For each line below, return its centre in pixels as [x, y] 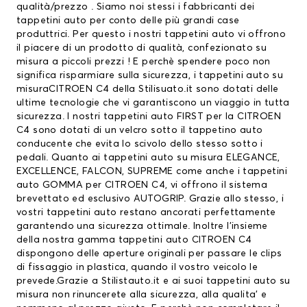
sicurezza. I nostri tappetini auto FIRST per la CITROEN [149, 117]
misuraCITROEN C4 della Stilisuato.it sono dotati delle [148, 89]
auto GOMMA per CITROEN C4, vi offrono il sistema [142, 185]
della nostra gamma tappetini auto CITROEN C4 [134, 240]
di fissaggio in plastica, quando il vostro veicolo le [137, 268]
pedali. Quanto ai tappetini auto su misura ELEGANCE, [148, 158]
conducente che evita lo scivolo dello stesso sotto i [140, 144]
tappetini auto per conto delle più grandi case [128, 21]
